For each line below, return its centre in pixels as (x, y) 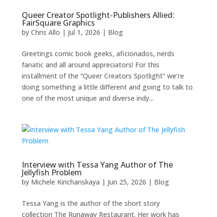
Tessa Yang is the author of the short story (91, 203)
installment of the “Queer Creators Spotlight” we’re (103, 76)
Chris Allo (45, 32)
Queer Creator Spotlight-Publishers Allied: (98, 15)
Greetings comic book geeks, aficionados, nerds (98, 53)
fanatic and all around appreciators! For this (90, 64)
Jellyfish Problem (52, 172)
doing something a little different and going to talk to (107, 87)
